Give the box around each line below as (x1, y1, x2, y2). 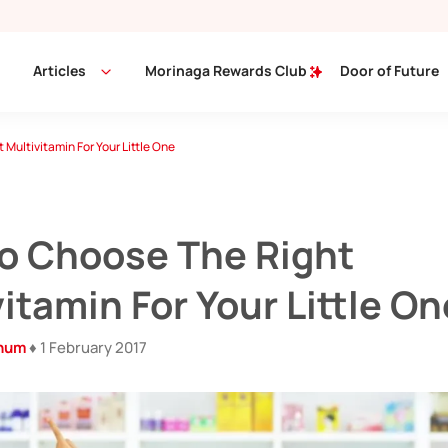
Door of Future (340, 60, 439, 80)
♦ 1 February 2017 (26, 337, 147, 359)
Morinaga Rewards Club (145, 60, 310, 80)
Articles (33, 60, 86, 80)
